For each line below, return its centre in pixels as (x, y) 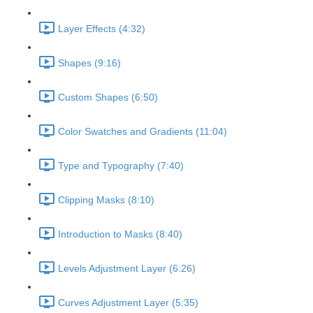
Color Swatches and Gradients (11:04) (143, 132)
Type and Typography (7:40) (121, 166)
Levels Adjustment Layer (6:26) (127, 269)
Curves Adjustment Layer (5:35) (128, 303)
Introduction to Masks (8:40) (120, 234)
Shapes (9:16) (89, 63)
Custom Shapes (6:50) (108, 97)
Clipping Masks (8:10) (106, 200)
